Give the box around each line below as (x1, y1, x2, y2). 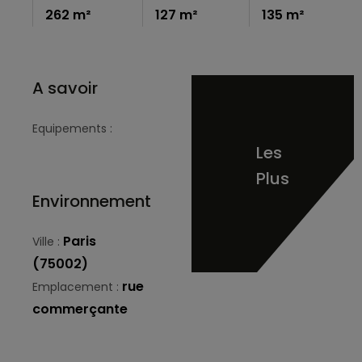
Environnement (32, 189, 151, 213)
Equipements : (32, 120, 116, 137)
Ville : (32, 233, 63, 250)
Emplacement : (32, 278, 122, 295)
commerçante (32, 299, 128, 318)
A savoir (32, 76, 98, 99)
